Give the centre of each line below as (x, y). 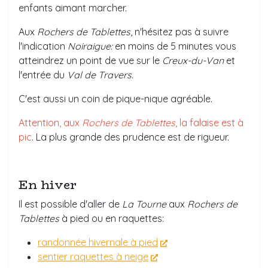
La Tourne (145, 204)
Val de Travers (99, 75)
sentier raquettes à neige (93, 257)
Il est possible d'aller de (70, 204)
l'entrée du (43, 75)
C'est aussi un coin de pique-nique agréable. (115, 99)
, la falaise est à (209, 123)
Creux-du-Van (193, 60)
